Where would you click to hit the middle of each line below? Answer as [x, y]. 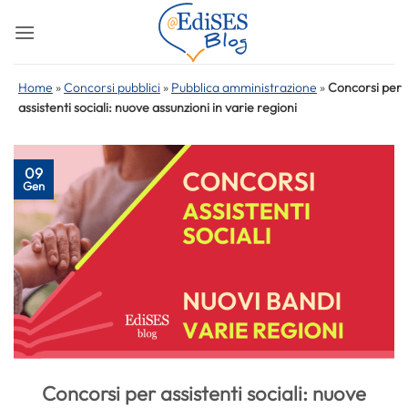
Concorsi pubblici [112, 87]
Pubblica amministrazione [244, 87]
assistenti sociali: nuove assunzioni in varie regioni [158, 107]
